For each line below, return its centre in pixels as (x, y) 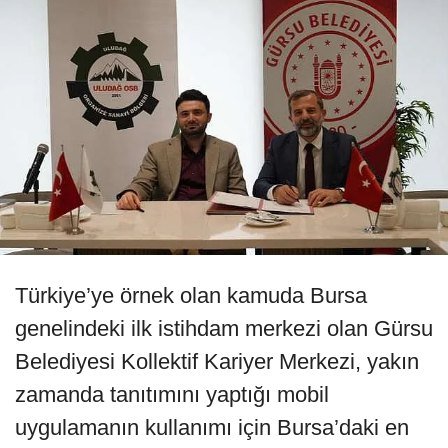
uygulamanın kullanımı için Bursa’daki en (212, 428)
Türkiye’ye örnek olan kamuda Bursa (191, 296)
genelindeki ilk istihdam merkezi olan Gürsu (224, 329)
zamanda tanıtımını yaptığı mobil (172, 395)
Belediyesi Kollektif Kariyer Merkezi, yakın (217, 362)
